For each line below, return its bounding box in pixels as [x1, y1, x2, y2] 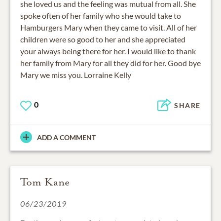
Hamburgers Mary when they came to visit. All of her [20, 23, 197, 33]
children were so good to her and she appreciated [20, 35, 185, 44]
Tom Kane [20, 175, 70, 188]
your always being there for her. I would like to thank [20, 46, 196, 56]
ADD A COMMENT [37, 133, 96, 142]
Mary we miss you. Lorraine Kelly [20, 70, 131, 80]
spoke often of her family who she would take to [20, 11, 181, 21]
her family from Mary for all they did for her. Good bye [20, 58, 201, 68]
